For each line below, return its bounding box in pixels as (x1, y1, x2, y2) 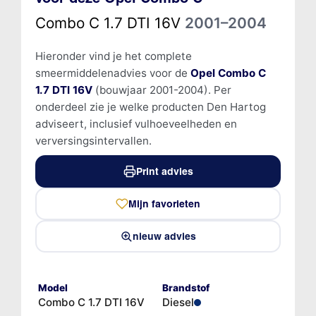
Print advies (135, 164, 193, 178)
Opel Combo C (190, 66, 266, 80)
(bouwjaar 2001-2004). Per (92, 83, 231, 97)
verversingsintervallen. (35, 133, 152, 147)
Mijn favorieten (128, 197, 200, 210)
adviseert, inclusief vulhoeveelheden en (35, 116, 237, 130)
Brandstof (162, 281, 209, 293)
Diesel (162, 295, 194, 309)
